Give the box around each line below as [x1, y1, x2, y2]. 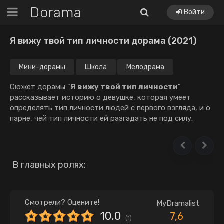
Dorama [30, 4, 82, 21]
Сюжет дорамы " [10, 82, 70, 91]
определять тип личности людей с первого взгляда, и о [10, 103, 210, 112]
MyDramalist [156, 199, 199, 208]
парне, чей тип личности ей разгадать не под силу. [10, 114, 193, 123]
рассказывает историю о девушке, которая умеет [10, 93, 191, 102]
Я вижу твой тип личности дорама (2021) [10, 35, 196, 46]
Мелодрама [126, 63, 164, 71]
